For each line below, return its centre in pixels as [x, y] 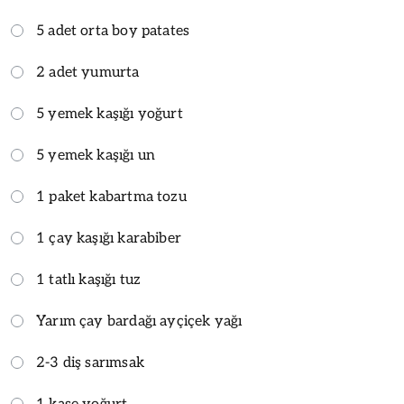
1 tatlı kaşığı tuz [89, 280]
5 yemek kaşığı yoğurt [110, 114]
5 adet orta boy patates [113, 31]
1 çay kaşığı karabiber [109, 238]
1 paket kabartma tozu [111, 197]
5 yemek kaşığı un [96, 155]
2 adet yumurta [88, 72]
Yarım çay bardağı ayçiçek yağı [139, 321]
